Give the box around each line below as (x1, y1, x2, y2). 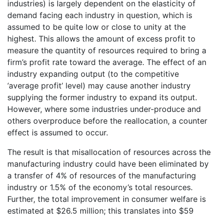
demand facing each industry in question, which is (7, 10, 192, 20)
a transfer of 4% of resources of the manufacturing (7, 170, 196, 180)
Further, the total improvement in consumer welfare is (7, 194, 206, 204)
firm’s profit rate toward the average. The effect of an (7, 57, 206, 67)
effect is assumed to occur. (7, 127, 108, 137)
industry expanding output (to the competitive (7, 68, 179, 79)
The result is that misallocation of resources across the (7, 147, 211, 157)
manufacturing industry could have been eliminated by (7, 158, 209, 169)
